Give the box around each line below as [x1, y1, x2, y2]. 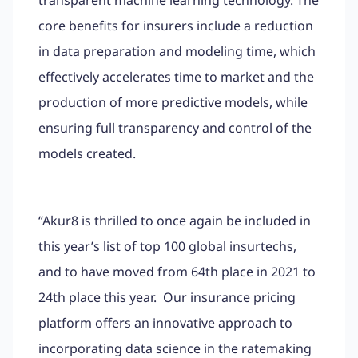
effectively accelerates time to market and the [38, 67, 314, 86]
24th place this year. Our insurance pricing [38, 288, 296, 306]
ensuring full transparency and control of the [38, 118, 312, 137]
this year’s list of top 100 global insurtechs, [38, 237, 296, 255]
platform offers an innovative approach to [38, 313, 292, 332]
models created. [38, 144, 136, 162]
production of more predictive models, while [38, 93, 308, 111]
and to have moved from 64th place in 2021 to [38, 262, 316, 280]
